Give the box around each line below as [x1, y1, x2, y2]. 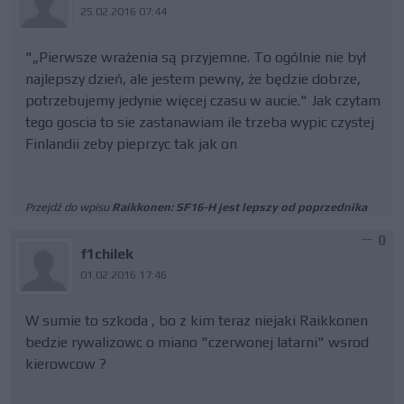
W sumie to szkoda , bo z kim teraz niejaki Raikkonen [25, 312, 368, 329]
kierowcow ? [25, 355, 106, 372]
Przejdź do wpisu [25, 200, 112, 214]
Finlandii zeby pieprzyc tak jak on [25, 135, 237, 152]
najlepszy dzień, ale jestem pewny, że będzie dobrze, [25, 70, 361, 87]
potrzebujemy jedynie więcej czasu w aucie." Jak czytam [25, 92, 381, 109]
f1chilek [80, 245, 134, 262]
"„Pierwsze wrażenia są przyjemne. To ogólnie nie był [25, 49, 366, 66]
